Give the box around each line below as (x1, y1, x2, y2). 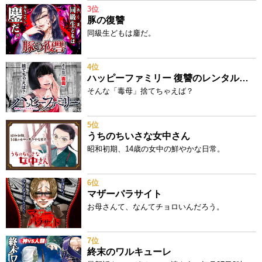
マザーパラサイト (87, 189, 162, 199)
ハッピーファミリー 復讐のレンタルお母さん (239, 73, 249, 83)
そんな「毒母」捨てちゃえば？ (87, 87, 194, 95)
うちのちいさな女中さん (87, 131, 190, 141)
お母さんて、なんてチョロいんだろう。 (87, 202, 224, 211)
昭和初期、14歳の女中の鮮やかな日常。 (87, 144, 225, 153)
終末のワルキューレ (87, 247, 171, 257)
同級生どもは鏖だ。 (87, 29, 156, 37)
